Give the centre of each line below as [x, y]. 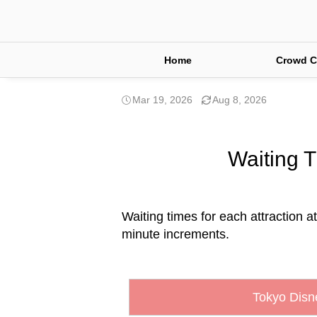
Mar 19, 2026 [162, 100]
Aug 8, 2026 [240, 100]
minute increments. [175, 234]
